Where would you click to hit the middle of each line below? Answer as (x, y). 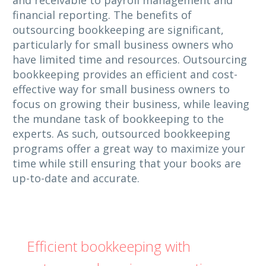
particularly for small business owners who (123, 44)
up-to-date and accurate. (76, 178)
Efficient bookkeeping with (109, 246)
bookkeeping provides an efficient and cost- (125, 74)
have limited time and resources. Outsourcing (130, 59)
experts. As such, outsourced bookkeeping (121, 133)
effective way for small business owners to (121, 89)
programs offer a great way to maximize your (129, 148)
